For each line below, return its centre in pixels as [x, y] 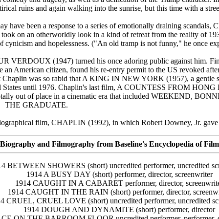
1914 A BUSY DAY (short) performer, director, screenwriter [119, 175]
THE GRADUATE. [36, 105]
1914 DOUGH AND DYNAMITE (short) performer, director [119, 210]
